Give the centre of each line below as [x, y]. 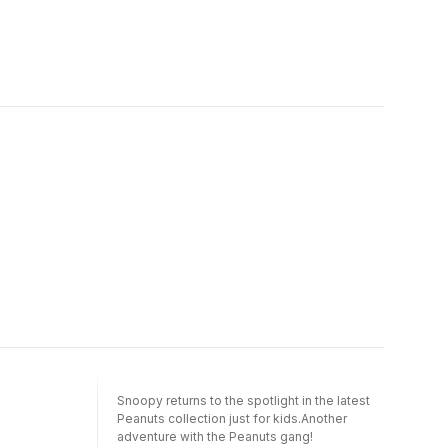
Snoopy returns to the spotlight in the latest [243, 400]
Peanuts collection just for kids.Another [232, 418]
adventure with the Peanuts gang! [215, 436]
